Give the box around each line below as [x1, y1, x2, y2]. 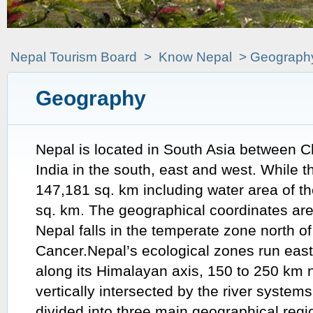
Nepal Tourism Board [10, 50, 137, 64]
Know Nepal [159, 50, 232, 64]
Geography [36, 87, 146, 110]
